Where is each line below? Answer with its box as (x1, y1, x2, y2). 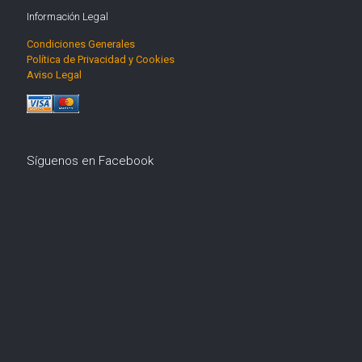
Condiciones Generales (27, 38, 135, 51)
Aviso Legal (27, 69, 82, 82)
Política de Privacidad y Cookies (27, 53, 175, 66)
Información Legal (27, 11, 108, 23)
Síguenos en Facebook (27, 154, 154, 169)
